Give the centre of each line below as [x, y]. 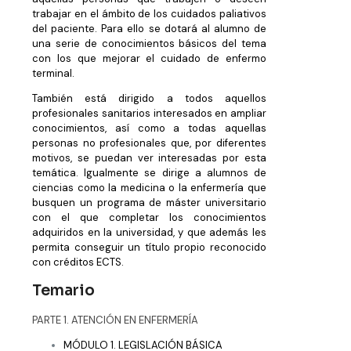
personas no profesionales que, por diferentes [149, 143]
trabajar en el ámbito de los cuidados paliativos [149, 14]
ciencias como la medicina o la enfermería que [149, 188]
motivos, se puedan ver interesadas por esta [149, 158]
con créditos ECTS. [78, 262]
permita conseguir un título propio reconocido [149, 248]
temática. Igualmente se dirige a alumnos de [149, 173]
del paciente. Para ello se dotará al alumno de [149, 29]
